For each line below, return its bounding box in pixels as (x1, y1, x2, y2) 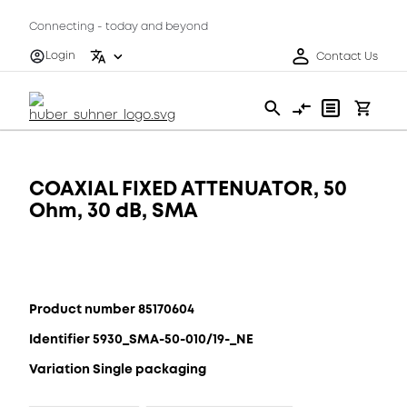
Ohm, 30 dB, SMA (29, 196, 198, 224)
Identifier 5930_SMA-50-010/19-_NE (29, 330, 253, 348)
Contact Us (316, 48, 378, 65)
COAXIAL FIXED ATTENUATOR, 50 (29, 174, 347, 203)
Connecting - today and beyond (29, 19, 208, 35)
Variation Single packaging (29, 360, 206, 378)
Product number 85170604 (29, 300, 194, 318)
